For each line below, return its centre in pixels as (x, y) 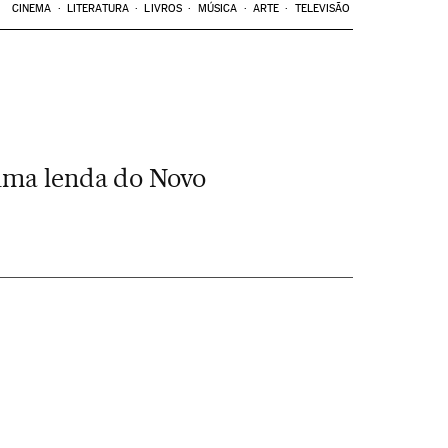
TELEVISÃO (322, 8)
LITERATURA (97, 8)
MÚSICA (217, 8)
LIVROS (163, 8)
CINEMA (31, 8)
